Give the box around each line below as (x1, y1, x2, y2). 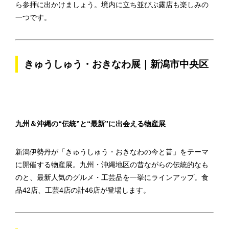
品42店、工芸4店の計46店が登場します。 (15, 186, 150, 194)
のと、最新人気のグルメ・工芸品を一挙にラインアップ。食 (15, 173, 209, 181)
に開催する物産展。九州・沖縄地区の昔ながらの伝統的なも (15, 161, 209, 169)
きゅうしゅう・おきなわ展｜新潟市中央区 (24, 59, 209, 70)
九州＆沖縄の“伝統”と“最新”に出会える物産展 (15, 120, 166, 128)
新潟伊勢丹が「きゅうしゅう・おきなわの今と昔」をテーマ (15, 148, 209, 156)
